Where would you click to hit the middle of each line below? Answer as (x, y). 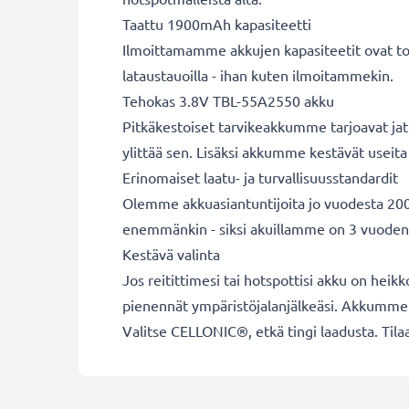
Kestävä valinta (171, 254)
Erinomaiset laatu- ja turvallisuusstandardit (260, 177)
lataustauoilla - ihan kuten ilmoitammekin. (258, 75)
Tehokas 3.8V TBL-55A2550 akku (228, 100)
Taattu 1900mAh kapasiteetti (217, 24)
